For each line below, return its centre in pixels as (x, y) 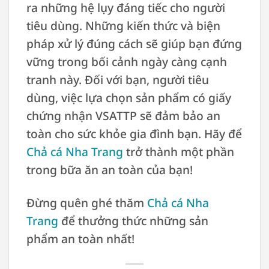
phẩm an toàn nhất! (80, 239)
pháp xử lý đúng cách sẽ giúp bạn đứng (134, 44)
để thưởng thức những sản (133, 221)
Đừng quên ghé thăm (86, 203)
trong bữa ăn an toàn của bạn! (109, 170)
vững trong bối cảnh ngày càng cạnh (126, 62)
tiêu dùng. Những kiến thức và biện (123, 26)
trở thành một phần (178, 152)
